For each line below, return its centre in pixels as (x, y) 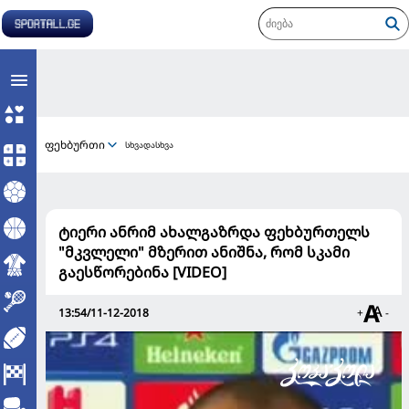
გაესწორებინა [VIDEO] (142, 272)
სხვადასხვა (149, 145)
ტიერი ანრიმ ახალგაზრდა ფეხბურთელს (214, 232)
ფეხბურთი (75, 144)
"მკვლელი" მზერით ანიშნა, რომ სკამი (204, 252)
